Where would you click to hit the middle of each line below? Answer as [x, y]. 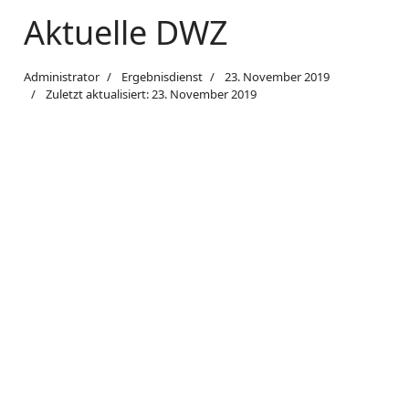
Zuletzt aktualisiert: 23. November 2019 [152, 94]
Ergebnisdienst [163, 77]
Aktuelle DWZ [126, 32]
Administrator [62, 77]
